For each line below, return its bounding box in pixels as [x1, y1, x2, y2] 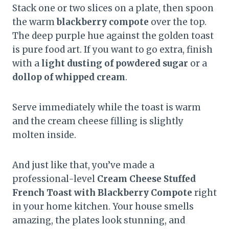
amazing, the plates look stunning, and [12, 215, 185, 226]
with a [12, 58, 41, 70]
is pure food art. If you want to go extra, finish [12, 44, 213, 56]
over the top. [149, 16, 207, 28]
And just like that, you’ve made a [12, 159, 154, 171]
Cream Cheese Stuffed [97, 173, 196, 185]
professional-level [12, 173, 97, 185]
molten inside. [12, 129, 76, 141]
